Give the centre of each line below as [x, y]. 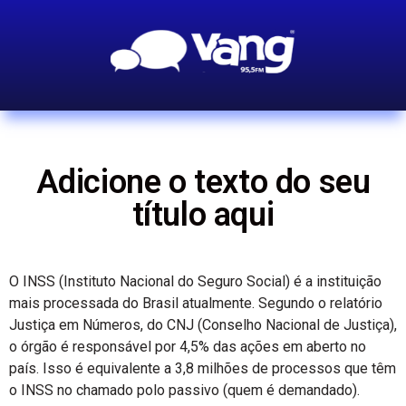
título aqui [203, 215]
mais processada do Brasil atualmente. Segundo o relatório [196, 303]
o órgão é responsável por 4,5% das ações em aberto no [188, 347]
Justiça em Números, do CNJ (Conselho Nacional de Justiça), [203, 325]
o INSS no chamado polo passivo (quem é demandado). [184, 390]
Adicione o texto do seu [203, 182]
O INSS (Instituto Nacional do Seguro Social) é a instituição [195, 281]
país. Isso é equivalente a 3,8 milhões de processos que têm [203, 368]
